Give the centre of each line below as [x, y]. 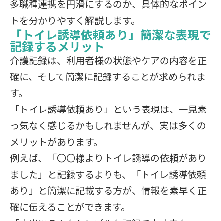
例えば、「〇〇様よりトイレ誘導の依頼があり [108, 158]
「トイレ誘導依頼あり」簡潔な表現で [110, 34]
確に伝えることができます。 [70, 207]
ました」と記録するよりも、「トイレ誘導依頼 [108, 174]
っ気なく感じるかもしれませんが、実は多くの [108, 125]
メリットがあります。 [56, 142]
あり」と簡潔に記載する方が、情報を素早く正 [108, 190]
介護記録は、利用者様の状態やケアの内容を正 [108, 60]
